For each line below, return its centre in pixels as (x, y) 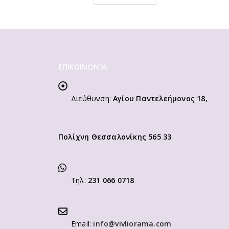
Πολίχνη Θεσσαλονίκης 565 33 (115, 136)
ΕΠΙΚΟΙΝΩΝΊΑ (83, 66)
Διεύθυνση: (91, 98)
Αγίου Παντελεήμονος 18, (160, 98)
